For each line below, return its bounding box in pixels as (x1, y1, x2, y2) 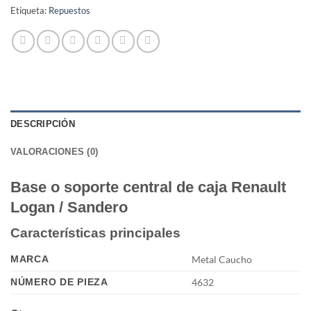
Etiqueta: (10, 5, 49, 17)
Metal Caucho (192, 253, 253, 265)
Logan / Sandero (10, 199, 128, 217)
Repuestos (49, 5, 90, 17)
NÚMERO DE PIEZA (10, 276, 108, 287)
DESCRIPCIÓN (10, 119, 75, 130)
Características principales (10, 226, 180, 241)
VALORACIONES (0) (10, 146, 99, 158)
